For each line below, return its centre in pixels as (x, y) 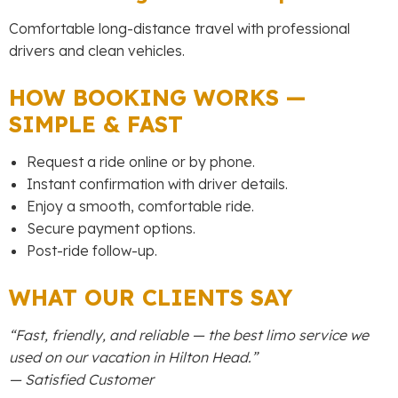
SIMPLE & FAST (96, 123)
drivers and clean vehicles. (97, 50)
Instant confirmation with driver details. (157, 183)
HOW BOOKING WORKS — (157, 97)
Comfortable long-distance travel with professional (179, 28)
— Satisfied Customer (81, 379)
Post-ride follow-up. (92, 250)
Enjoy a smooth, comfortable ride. (140, 206)
